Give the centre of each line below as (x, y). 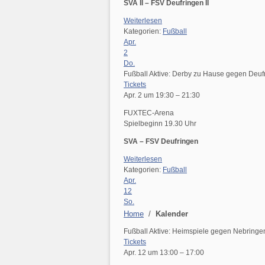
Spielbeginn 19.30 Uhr (160, 124)
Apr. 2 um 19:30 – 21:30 (162, 95)
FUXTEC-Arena (149, 113)
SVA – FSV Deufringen (161, 141)
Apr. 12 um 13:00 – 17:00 (164, 253)
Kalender (172, 214)
